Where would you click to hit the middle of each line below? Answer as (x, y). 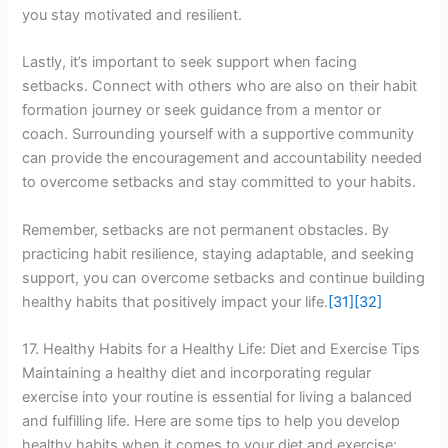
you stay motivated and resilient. (132, 14)
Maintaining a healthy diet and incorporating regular (197, 372)
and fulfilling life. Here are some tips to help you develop (211, 420)
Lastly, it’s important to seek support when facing (190, 62)
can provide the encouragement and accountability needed (222, 158)
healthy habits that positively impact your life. (175, 301)
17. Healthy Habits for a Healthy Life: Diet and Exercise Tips (221, 348)
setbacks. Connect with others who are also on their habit (220, 86)
